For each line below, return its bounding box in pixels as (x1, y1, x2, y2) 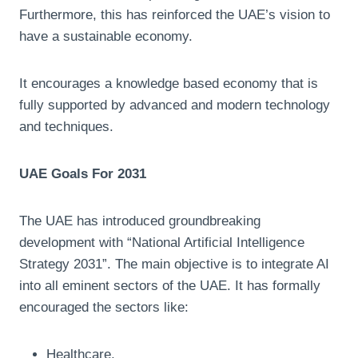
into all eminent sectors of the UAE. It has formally (19, 277, 320, 293)
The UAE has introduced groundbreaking (19, 213, 261, 229)
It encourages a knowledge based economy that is (19, 75, 318, 91)
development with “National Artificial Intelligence (19, 234, 304, 250)
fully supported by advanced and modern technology (19, 97, 330, 113)
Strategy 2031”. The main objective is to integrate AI (19, 256, 329, 272)
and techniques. (19, 118, 113, 134)
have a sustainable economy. (19, 28, 193, 44)
